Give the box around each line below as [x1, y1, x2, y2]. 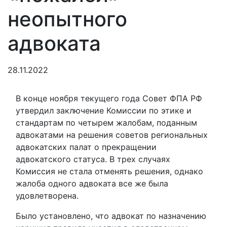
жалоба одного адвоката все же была [16, 178, 168, 188]
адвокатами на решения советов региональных [16, 130, 208, 140]
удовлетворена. [16, 191, 79, 201]
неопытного [8, 7, 127, 31]
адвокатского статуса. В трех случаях [16, 154, 170, 164]
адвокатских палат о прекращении [16, 142, 157, 152]
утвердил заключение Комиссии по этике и [16, 105, 192, 116]
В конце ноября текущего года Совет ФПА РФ [16, 93, 202, 103]
